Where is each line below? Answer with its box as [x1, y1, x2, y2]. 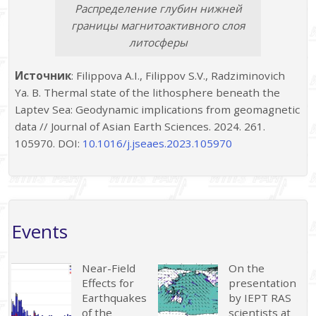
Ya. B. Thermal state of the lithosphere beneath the [15, 85, 281, 100]
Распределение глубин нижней [74, 1, 242, 16]
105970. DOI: [15, 136, 83, 151]
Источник [15, 68, 72, 83]
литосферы [128, 35, 188, 50]
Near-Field [82, 260, 136, 275]
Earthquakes [82, 290, 147, 305]
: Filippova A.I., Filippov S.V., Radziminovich [71, 68, 286, 83]
